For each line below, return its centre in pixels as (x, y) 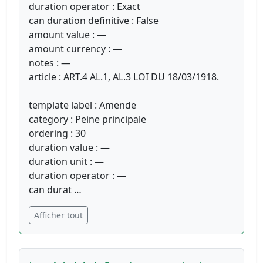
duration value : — (69, 148)
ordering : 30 (57, 134)
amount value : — (68, 35)
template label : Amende (82, 105)
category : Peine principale (87, 119)
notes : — (50, 63)
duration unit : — (66, 162)
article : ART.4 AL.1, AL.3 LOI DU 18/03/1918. (124, 77)
